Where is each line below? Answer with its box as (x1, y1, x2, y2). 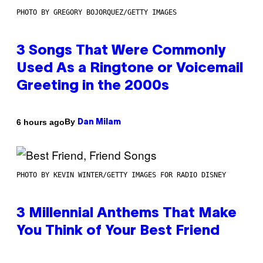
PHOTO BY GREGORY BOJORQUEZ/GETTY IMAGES (16, 8, 177, 17)
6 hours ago (16, 117, 65, 127)
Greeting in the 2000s (16, 80, 169, 93)
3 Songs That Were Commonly (16, 45, 225, 58)
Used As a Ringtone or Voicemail (16, 62, 243, 76)
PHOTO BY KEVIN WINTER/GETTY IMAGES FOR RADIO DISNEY (16, 171, 226, 180)
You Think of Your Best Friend (16, 225, 220, 238)
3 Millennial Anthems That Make (16, 207, 237, 221)
